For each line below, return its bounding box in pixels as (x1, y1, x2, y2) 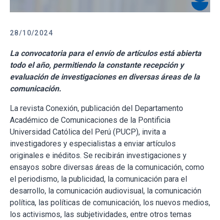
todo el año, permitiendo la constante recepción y (10, 60, 184, 70)
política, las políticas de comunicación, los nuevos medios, (10, 198, 210, 208)
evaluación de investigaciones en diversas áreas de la (10, 72, 200, 82)
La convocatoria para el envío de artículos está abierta (10, 49, 201, 58)
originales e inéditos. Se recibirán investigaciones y (10, 151, 187, 161)
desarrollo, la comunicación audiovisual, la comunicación (10, 186, 201, 196)
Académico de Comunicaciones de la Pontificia (10, 115, 170, 125)
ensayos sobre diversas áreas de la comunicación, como (10, 163, 204, 172)
